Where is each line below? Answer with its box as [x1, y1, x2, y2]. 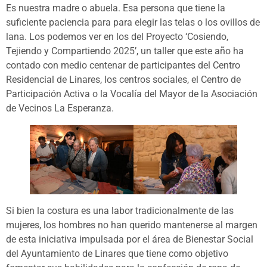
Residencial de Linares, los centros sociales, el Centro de [6, 73, 241, 85]
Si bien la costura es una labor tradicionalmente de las [6, 204, 234, 216]
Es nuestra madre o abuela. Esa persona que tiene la [6, 2, 225, 14]
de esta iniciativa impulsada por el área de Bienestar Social [6, 233, 253, 245]
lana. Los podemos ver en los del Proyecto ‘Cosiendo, [6, 30, 228, 42]
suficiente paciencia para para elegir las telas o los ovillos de [6, 16, 260, 28]
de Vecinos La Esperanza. [6, 102, 114, 114]
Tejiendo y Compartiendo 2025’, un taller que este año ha [6, 45, 244, 57]
